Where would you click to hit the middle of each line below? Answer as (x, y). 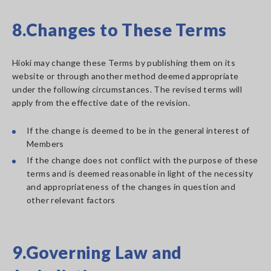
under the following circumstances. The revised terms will (127, 89)
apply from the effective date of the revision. (101, 103)
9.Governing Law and (97, 252)
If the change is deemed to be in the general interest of (138, 130)
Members (45, 144)
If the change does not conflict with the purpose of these (142, 160)
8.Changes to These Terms (120, 30)
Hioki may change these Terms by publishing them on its (124, 63)
